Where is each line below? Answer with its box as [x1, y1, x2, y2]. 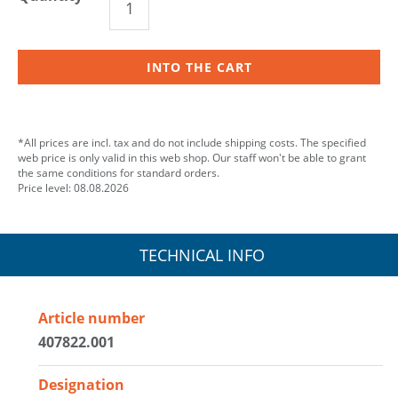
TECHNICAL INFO [139, 243, 265, 266]
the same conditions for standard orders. [18, 164, 219, 180]
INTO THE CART [146, 58, 252, 76]
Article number [38, 307, 146, 328]
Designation [38, 374, 125, 394]
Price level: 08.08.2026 [18, 179, 129, 195]
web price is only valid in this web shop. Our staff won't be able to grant [18, 149, 366, 165]
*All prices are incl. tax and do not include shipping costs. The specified [18, 134, 366, 150]
